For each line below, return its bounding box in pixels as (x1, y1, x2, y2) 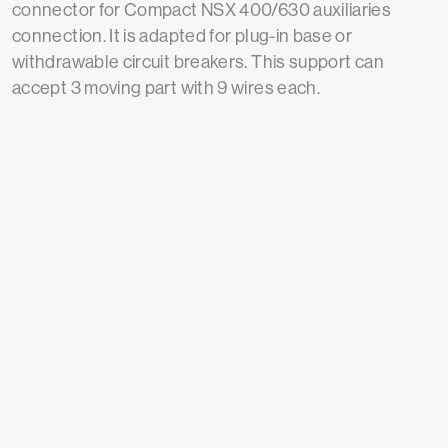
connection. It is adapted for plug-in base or (12, 24, 353, 47)
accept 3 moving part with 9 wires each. (12, 76, 321, 99)
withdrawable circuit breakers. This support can (12, 50, 384, 73)
